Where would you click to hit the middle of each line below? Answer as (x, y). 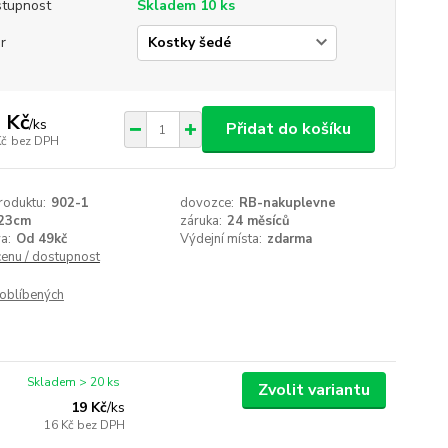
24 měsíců (259, 221)
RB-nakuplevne (288, 203)
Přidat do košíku (288, 129)
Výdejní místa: (221, 239)
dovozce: (207, 203)
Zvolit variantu (313, 390)
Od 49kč (41, 239)
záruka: (201, 221)
